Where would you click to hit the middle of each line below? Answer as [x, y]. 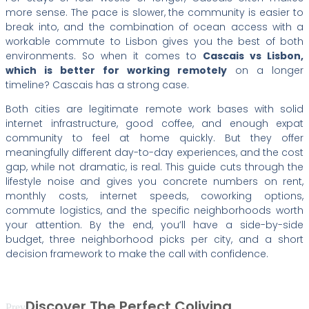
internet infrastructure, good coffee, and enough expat [154, 123]
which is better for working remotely [116, 70]
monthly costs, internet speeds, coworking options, [154, 196]
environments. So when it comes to [104, 56]
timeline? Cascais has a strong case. [97, 84]
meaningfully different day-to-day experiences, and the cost [154, 152]
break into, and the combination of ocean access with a [154, 27]
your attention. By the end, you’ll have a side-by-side [154, 225]
